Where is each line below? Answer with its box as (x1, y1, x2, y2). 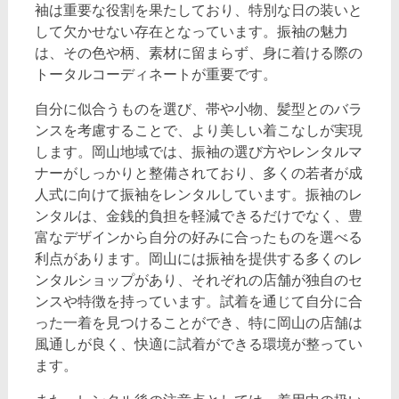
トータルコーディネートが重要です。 (34, 65, 277, 83)
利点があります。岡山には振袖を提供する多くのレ (34, 249, 362, 267)
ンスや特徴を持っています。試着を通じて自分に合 (34, 292, 362, 310)
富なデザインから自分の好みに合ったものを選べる (34, 228, 362, 246)
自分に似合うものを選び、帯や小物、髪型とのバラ (34, 100, 362, 118)
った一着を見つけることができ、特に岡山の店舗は (34, 313, 362, 331)
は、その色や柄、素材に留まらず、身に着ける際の (34, 44, 362, 61)
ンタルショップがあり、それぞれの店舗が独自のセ (34, 271, 362, 289)
